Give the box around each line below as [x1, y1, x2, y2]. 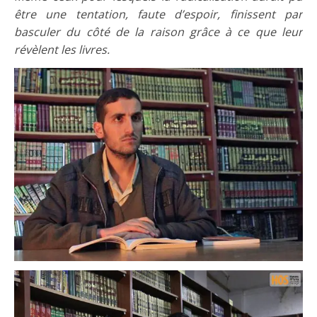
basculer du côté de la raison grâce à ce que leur [14, 23, 303, 40]
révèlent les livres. [14, 41, 110, 57]
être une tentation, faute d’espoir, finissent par [14, 6, 303, 22]
